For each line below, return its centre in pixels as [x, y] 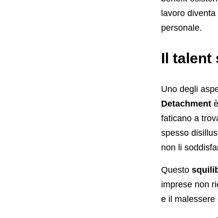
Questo [176, 170]
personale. [181, 28]
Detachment [186, 104]
